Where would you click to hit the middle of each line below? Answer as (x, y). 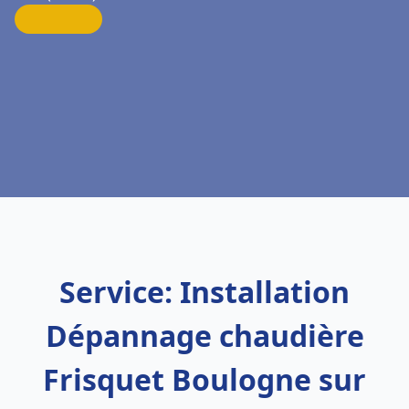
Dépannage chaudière (204, 336)
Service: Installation (204, 292)
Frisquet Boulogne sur (204, 379)
